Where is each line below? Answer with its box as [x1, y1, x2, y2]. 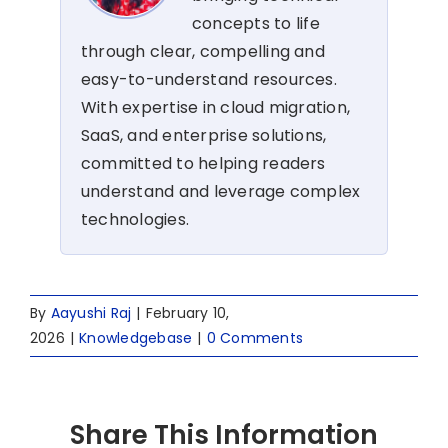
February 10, [145, 302, 230, 323]
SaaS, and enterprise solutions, [81, 123, 327, 147]
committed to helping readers [81, 151, 326, 175]
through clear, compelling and [81, 39, 325, 63]
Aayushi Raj [50, 302, 132, 323]
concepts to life [192, 11, 320, 35]
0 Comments [206, 327, 303, 348]
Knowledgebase [79, 327, 193, 348]
